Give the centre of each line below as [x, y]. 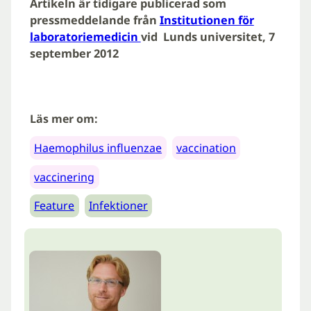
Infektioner [118, 206]
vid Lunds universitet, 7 [208, 37]
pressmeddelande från [94, 20]
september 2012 [74, 54]
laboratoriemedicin [85, 37]
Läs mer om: [64, 119]
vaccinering [65, 177]
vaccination [206, 148]
